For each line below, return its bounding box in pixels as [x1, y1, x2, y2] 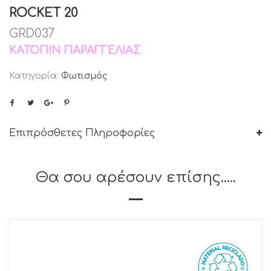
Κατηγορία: [9, 71, 61, 81]
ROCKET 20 [9, 6, 78, 21]
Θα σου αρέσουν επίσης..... [35, 169, 236, 186]
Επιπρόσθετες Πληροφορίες [9, 128, 155, 139]
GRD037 [9, 27, 54, 41]
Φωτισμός [61, 71, 107, 81]
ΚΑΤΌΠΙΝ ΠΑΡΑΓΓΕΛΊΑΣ [9, 44, 141, 57]
